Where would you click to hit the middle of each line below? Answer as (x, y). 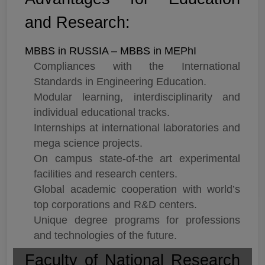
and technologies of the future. (105, 235)
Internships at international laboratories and (137, 127)
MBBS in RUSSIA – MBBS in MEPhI (111, 51)
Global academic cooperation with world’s (137, 189)
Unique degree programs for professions (137, 220)
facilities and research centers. (106, 174)
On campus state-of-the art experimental (137, 158)
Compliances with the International (137, 66)
